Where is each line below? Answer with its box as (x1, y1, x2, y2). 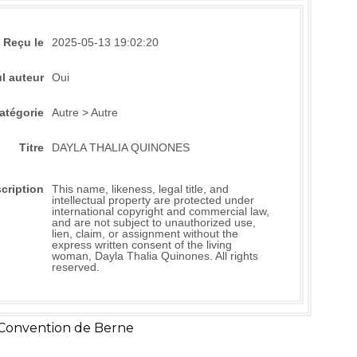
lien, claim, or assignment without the (51, 227, 238, 240)
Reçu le (2, 36, 44, 49)
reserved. (51, 261, 100, 273)
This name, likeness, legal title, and (51, 182, 229, 195)
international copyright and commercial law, (51, 205, 269, 218)
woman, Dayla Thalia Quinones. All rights (51, 249, 258, 262)
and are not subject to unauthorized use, (51, 216, 256, 229)
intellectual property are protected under (51, 194, 254, 206)
